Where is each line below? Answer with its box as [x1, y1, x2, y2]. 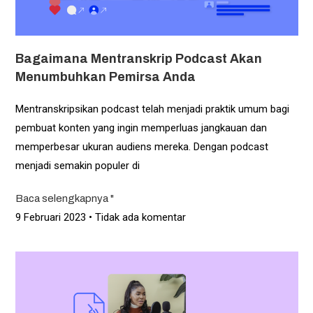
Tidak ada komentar [92, 211, 186, 224]
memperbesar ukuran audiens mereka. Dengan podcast [15, 140, 268, 154]
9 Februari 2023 [15, 211, 89, 224]
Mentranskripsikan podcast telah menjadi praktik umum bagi [15, 103, 289, 116]
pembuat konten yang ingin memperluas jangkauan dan [15, 122, 267, 135]
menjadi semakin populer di [15, 159, 140, 173]
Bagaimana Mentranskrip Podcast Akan [15, 52, 262, 66]
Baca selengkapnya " [15, 193, 114, 205]
